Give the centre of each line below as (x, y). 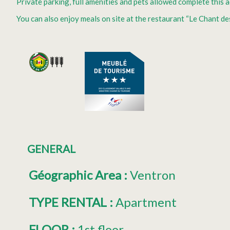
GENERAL (51, 148)
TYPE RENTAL (69, 202)
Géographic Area (76, 175)
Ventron (153, 175)
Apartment (146, 202)
